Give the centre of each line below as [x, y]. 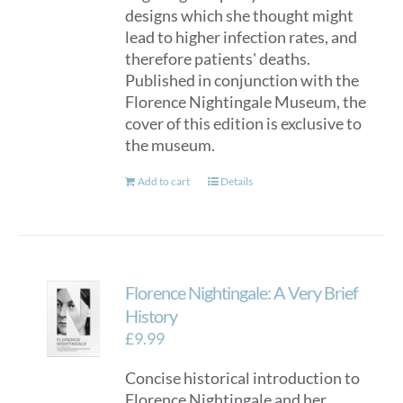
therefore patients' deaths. [218, 58]
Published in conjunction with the [242, 80]
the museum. [173, 145]
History [152, 316]
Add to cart [164, 181]
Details [237, 181]
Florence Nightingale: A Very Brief [242, 292]
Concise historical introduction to [243, 378]
